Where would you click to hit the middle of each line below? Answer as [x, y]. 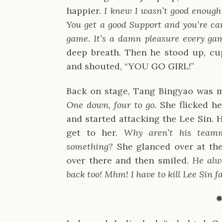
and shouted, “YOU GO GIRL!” [131, 66]
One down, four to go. [113, 105]
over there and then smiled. [130, 160]
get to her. [95, 132]
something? [92, 146]
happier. [84, 11]
